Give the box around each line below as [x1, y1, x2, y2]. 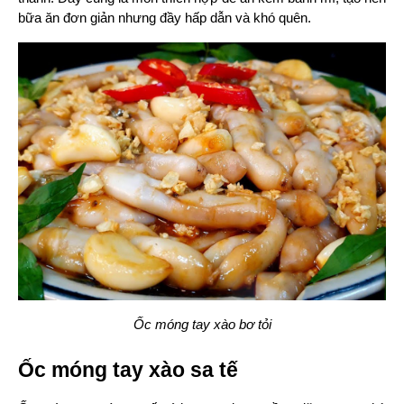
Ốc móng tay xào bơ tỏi [133, 317, 271, 332]
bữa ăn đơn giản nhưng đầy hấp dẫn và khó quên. [18, 11, 311, 26]
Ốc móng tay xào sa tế [18, 357, 238, 381]
